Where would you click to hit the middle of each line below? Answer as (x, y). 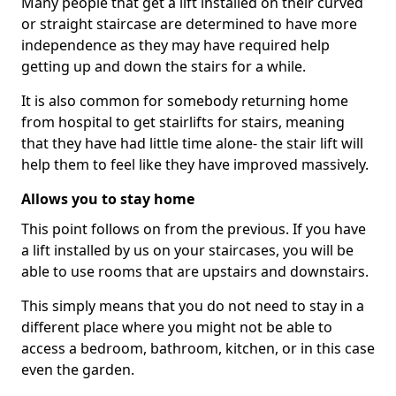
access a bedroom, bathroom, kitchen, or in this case (198, 348)
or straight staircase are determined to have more (189, 24)
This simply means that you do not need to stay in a (193, 306)
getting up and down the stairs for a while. (164, 66)
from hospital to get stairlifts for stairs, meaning (183, 122)
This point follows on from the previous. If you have (194, 229)
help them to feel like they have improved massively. (195, 164)
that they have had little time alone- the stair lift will (192, 143)
